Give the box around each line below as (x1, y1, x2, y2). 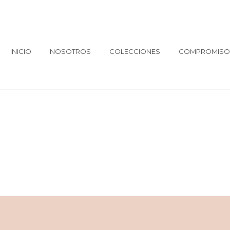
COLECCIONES (109, 47, 160, 56)
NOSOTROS (49, 47, 91, 56)
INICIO (10, 47, 31, 56)
